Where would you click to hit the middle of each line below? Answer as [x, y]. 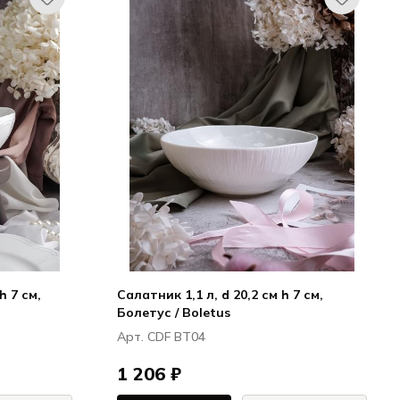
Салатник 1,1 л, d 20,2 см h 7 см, [220, 295]
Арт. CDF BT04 [161, 337]
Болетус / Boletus [174, 312]
